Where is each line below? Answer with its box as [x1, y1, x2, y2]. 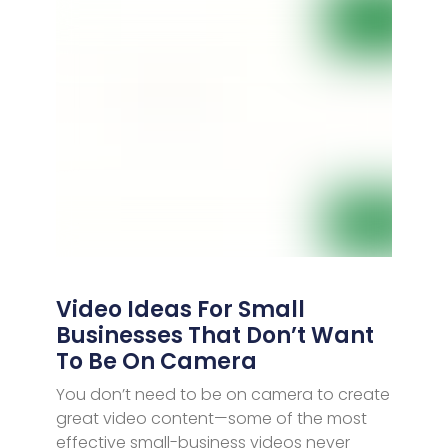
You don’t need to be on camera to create [55, 382, 390, 406]
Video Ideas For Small [55, 293, 305, 325]
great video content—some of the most [55, 406, 367, 430]
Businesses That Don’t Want [55, 319, 374, 351]
